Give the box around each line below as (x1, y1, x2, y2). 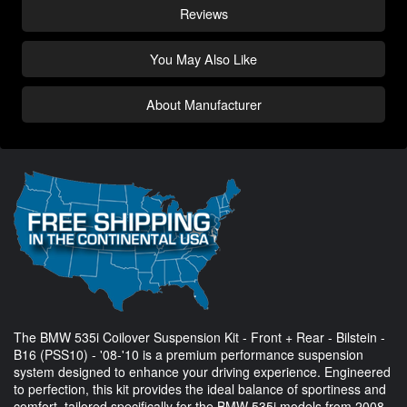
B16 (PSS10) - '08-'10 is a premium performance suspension (14, 344, 363, 363)
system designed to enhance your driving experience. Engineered (14, 362, 391, 381)
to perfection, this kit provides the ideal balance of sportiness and (14, 379, 386, 398)
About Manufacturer (145, 94, 262, 114)
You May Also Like (150, 48, 257, 68)
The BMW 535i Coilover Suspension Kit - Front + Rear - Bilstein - (14, 327, 385, 346)
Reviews (179, 3, 228, 23)
